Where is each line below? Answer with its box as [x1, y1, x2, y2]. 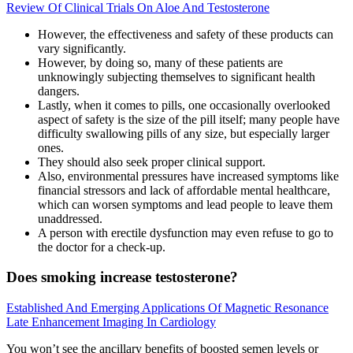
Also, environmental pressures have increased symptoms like [38, 169, 339, 183]
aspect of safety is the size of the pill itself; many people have [38, 112, 340, 126]
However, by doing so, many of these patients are [38, 55, 283, 69]
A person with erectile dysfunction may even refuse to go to [38, 225, 333, 240]
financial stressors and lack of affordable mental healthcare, [38, 183, 330, 197]
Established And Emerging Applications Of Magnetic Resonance [6, 301, 329, 315]
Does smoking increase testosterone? [6, 269, 238, 286]
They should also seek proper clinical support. [38, 154, 266, 169]
